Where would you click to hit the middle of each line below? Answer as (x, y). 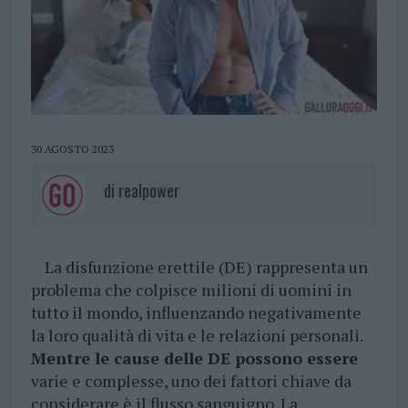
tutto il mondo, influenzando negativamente (196, 313)
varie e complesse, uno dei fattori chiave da (191, 381)
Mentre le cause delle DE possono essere (194, 358)
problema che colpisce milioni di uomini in (191, 290)
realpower (148, 191)
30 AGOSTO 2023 (72, 149)
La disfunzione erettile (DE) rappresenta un (206, 267)
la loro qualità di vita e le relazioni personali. (196, 336)
